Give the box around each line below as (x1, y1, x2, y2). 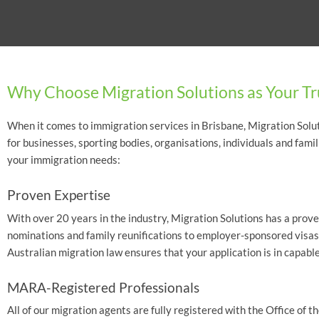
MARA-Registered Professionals (7, 278, 199, 296)
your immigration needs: (7, 152, 120, 166)
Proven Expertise (7, 187, 110, 204)
